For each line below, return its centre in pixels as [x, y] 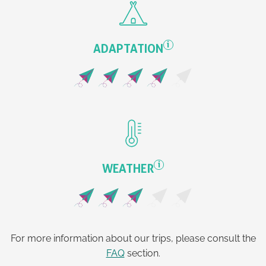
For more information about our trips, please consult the [133, 238]
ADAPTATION [128, 49]
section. [142, 253]
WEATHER [128, 169]
